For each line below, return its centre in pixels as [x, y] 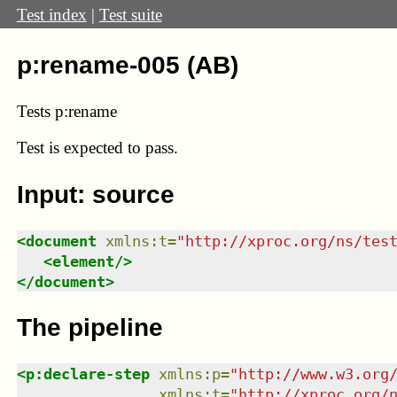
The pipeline [90, 328]
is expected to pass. [113, 148]
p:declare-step [87, 374]
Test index [51, 14]
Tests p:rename [66, 111]
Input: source [95, 194]
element [83, 261]
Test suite [130, 14]
